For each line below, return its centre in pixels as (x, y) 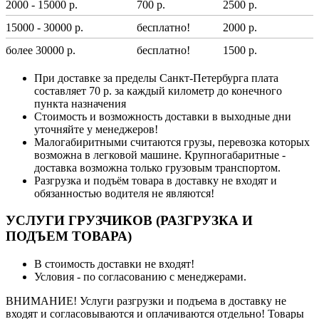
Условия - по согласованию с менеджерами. (140, 277)
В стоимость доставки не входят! (114, 264)
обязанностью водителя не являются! (124, 193)
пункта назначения (80, 103)
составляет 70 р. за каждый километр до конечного (158, 90)
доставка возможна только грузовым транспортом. (157, 167)
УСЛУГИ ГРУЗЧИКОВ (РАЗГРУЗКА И (129, 221)
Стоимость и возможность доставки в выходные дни (163, 116)
